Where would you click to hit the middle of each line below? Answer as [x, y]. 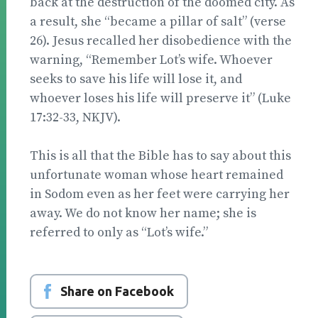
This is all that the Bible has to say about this [160, 155]
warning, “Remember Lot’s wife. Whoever [151, 60]
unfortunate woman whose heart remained [157, 175]
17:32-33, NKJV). [75, 117]
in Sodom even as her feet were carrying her [160, 194]
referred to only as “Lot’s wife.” [119, 232]
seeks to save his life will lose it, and [136, 79]
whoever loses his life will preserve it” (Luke [160, 98]
